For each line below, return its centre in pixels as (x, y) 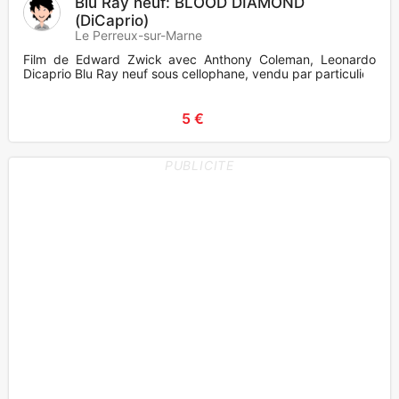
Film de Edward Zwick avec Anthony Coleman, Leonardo (199, 60)
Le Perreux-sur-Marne (138, 36)
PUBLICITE (199, 166)
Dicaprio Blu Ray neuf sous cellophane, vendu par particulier (198, 74)
